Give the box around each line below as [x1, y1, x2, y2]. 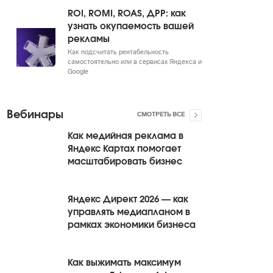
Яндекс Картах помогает [68, 144, 181, 154]
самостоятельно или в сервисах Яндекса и [68, 59, 202, 66]
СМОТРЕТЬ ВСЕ [137, 112, 185, 118]
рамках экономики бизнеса [68, 221, 196, 230]
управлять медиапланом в [68, 208, 190, 217]
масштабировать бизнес [68, 157, 182, 166]
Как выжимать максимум [68, 258, 181, 268]
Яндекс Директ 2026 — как [68, 195, 188, 204]
